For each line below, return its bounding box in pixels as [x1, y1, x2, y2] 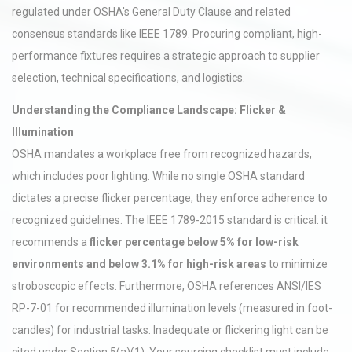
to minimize [266, 258, 328, 270]
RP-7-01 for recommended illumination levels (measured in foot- [12, 302, 332, 314]
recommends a [12, 236, 90, 248]
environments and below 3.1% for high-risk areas [12, 258, 266, 270]
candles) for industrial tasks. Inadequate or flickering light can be [12, 324, 328, 336]
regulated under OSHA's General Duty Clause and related [12, 5, 291, 18]
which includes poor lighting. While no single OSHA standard [12, 170, 305, 182]
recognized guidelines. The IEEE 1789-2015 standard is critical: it [12, 214, 328, 226]
